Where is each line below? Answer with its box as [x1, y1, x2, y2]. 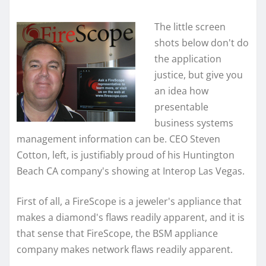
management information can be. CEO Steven [17, 132, 220, 145]
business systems [154, 116, 233, 129]
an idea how [154, 84, 208, 97]
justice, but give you [154, 68, 243, 81]
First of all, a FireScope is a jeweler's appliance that [17, 194, 242, 208]
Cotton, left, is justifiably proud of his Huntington [17, 148, 235, 161]
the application [154, 52, 221, 65]
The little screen [154, 20, 226, 33]
